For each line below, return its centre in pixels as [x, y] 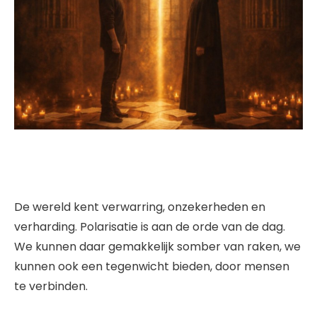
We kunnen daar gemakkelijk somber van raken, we [157, 247]
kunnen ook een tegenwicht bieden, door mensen [152, 267]
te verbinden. [51, 287]
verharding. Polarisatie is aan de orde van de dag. [150, 227]
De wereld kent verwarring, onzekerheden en [140, 207]
